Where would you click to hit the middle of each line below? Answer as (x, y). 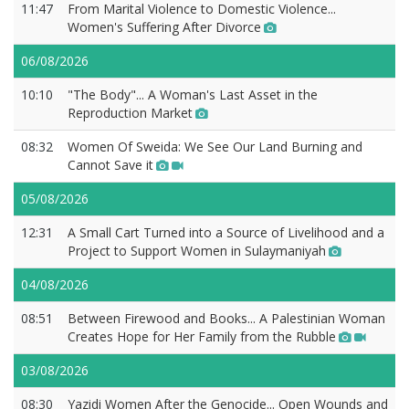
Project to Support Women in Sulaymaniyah (197, 251)
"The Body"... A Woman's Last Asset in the (193, 94)
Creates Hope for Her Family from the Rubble (202, 336)
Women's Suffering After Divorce (164, 27)
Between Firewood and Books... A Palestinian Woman (226, 318)
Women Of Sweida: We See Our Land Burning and (215, 147)
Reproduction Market (130, 113)
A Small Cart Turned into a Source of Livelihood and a (226, 232)
